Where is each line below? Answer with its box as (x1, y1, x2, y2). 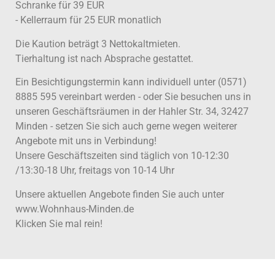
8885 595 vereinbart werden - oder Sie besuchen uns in (15, 91, 251, 103)
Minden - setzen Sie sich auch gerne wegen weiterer (15, 120, 237, 133)
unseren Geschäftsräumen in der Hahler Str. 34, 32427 (15, 106, 249, 118)
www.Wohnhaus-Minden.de (15, 203, 134, 215)
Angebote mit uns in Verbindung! (15, 135, 157, 147)
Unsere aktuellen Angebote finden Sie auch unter (15, 188, 224, 200)
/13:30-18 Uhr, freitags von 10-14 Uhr (15, 165, 174, 177)
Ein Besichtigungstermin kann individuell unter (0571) (15, 76, 247, 88)
